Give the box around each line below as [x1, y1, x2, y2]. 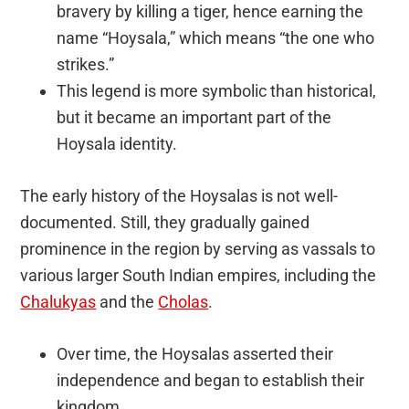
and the [96, 291, 159, 311]
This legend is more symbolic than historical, [57, 80, 377, 100]
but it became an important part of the [57, 107, 332, 127]
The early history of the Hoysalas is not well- [20, 185, 339, 205]
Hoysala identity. [57, 133, 178, 153]
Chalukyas [20, 291, 97, 311]
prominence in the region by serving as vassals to [20, 238, 376, 258]
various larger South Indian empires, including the [20, 265, 377, 285]
